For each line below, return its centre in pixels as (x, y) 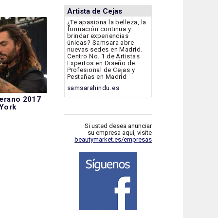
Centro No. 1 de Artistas (104, 56)
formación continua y (99, 29)
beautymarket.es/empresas (113, 139)
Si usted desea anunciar (118, 126)
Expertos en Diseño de (101, 63)
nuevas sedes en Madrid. (105, 50)
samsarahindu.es (93, 88)
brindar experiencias (98, 36)
